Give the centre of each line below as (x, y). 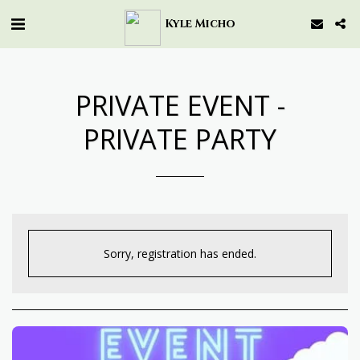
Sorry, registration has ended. (180, 254)
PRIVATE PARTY (180, 139)
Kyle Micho (200, 23)
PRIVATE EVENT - (180, 105)
